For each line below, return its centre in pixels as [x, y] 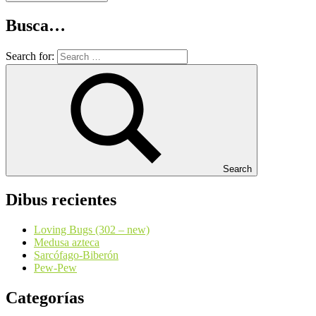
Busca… [36, 25]
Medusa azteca [67, 242]
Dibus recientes [61, 199]
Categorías [45, 297]
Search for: [30, 56]
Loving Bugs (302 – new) [92, 229]
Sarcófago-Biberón [76, 255]
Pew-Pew [55, 267]
